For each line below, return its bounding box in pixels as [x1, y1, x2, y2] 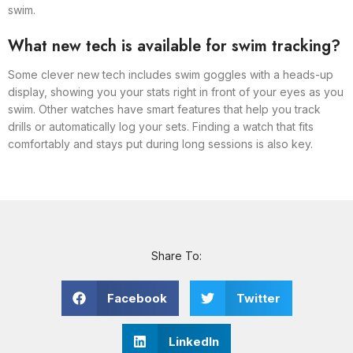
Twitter [236, 290, 281, 306]
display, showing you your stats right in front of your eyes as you [8, 85, 344, 98]
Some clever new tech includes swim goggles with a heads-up [8, 68, 333, 81]
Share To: [151, 249, 202, 262]
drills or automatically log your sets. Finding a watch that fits [8, 120, 314, 133]
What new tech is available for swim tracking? [8, 35, 340, 58]
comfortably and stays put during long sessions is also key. [8, 137, 313, 150]
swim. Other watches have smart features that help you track [8, 102, 321, 116]
